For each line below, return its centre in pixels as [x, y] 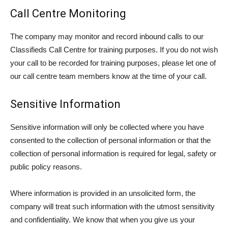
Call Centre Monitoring [68, 13]
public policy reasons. [46, 167]
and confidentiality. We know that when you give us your [103, 220]
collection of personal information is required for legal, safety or [113, 153]
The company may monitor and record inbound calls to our [107, 36]
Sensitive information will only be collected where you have [107, 127]
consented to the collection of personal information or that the [110, 140]
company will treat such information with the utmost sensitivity [112, 206]
